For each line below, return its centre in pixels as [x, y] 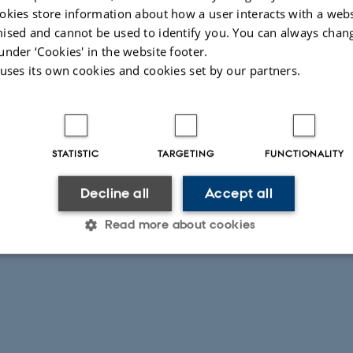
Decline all [115, 193]
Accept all [239, 193]
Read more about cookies [180, 224]
